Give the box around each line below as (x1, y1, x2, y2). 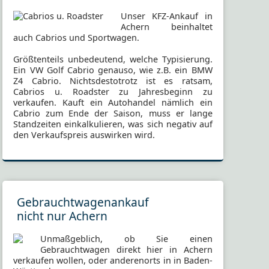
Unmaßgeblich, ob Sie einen (40, 233, 213, 245)
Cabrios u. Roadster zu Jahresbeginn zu (13, 85, 213, 97)
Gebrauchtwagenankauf (17, 194, 150, 211)
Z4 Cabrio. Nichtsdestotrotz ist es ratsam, (13, 74, 213, 86)
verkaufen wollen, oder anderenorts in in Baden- (13, 255, 213, 267)
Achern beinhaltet (121, 20, 213, 32)
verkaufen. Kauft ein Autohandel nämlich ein (13, 96, 213, 108)
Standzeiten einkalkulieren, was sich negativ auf (13, 118, 213, 130)
